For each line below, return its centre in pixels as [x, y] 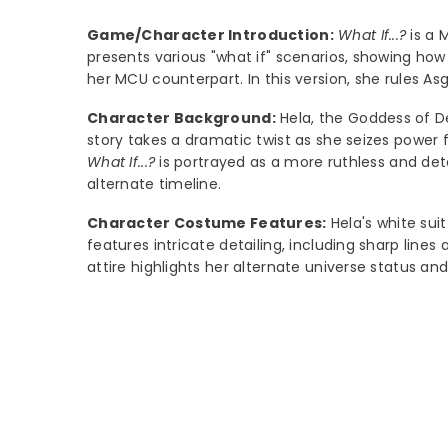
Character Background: [181, 118]
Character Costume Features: [207, 223]
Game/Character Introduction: [210, 35]
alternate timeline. [154, 184]
